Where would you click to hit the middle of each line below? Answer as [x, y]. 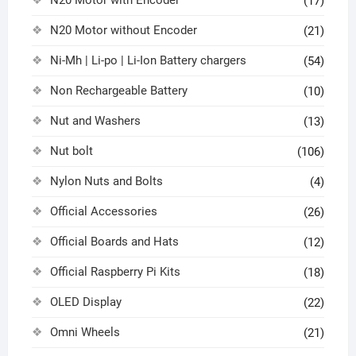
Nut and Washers [95, 121]
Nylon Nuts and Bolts [106, 182]
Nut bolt [71, 151]
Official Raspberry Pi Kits [115, 272]
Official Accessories [103, 212]
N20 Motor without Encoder [123, 31]
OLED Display [85, 302]
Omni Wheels [85, 333]
